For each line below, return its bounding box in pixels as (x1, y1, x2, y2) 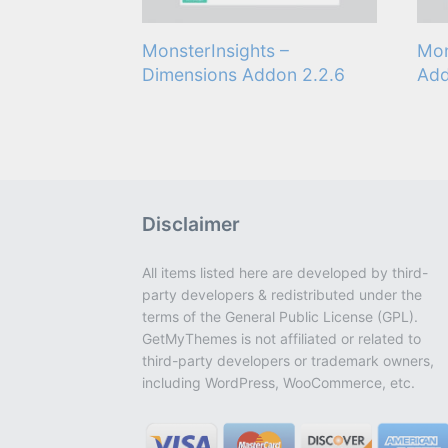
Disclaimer (142, 212, 240, 237)
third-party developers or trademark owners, (142, 352, 434, 370)
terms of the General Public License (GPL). (142, 308, 418, 326)
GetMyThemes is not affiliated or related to (142, 330, 421, 348)
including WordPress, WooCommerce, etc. (142, 374, 415, 392)
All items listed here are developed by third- (142, 264, 428, 282)
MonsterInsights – (142, 39, 289, 61)
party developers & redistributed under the (142, 286, 422, 304)
